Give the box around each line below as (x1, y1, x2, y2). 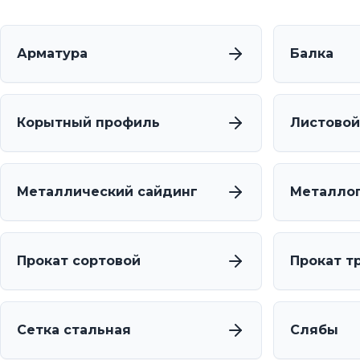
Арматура (17, 46, 88, 62)
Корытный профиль (17, 115, 160, 131)
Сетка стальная (17, 322, 131, 338)
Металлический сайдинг (17, 184, 198, 200)
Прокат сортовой (17, 253, 141, 269)
